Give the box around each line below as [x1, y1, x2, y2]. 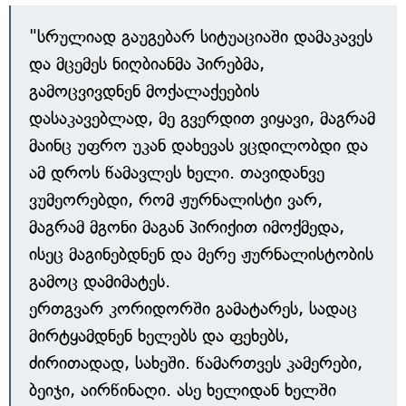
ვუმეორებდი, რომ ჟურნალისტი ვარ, [29, 189, 323, 211]
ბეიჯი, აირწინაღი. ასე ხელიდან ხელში [29, 380, 336, 401]
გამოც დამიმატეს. [29, 271, 170, 293]
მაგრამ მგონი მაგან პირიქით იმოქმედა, [29, 217, 344, 238]
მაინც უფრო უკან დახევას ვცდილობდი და [29, 135, 368, 157]
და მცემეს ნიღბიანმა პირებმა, [29, 53, 265, 75]
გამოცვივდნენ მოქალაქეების [29, 81, 259, 102]
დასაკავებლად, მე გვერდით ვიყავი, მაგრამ [29, 108, 375, 130]
